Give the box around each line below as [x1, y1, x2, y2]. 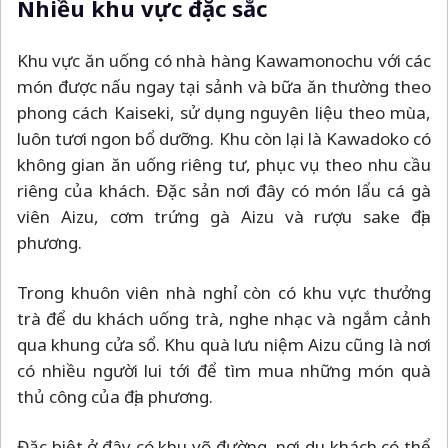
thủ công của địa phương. [17, 385, 213, 408]
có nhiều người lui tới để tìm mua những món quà [17, 359, 431, 382]
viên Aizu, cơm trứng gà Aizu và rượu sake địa [17, 205, 431, 228]
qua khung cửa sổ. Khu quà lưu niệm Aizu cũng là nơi [17, 333, 431, 356]
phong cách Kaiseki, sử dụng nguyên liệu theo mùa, [17, 101, 431, 124]
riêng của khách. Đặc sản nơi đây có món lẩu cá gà [17, 179, 431, 202]
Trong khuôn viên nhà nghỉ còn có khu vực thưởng [17, 281, 431, 304]
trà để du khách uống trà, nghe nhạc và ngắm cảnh [17, 307, 431, 330]
